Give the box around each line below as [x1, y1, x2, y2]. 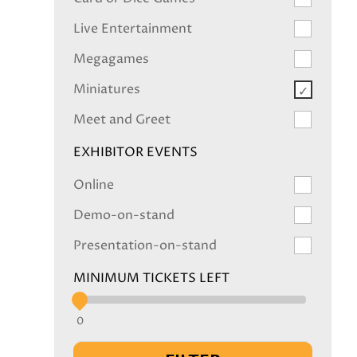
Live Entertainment [73, 20, 192, 37]
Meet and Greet [73, 111, 171, 128]
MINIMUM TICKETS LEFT [73, 269, 229, 287]
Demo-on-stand [73, 206, 175, 224]
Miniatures [73, 80, 140, 98]
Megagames [73, 50, 149, 68]
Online [73, 176, 114, 194]
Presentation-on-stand [73, 237, 217, 254]
